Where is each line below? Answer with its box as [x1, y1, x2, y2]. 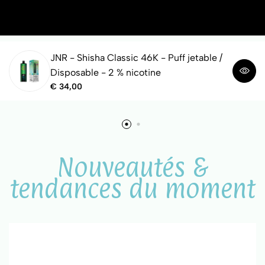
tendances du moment [10, 173, 255, 203]
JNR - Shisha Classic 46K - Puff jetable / [50, 51, 222, 63]
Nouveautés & [56, 151, 209, 182]
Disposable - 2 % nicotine [50, 66, 161, 78]
